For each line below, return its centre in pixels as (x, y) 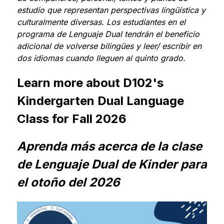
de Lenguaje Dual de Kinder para (112, 164)
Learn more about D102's (90, 83)
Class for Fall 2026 (71, 119)
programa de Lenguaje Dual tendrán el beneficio (108, 34)
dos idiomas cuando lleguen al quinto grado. (101, 58)
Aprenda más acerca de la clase (109, 146)
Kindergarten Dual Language (100, 101)
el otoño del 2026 (68, 182)
